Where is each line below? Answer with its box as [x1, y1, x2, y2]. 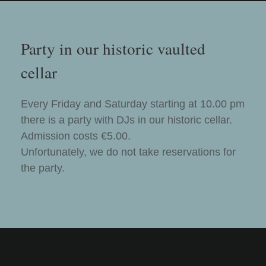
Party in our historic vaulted [21, 37, 205, 60]
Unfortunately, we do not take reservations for [21, 146, 236, 159]
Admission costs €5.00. [21, 130, 131, 142]
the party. [21, 162, 65, 175]
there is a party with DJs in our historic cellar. [21, 114, 232, 126]
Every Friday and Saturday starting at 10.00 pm [21, 98, 245, 110]
